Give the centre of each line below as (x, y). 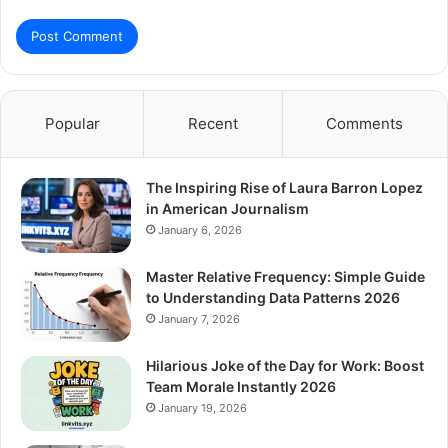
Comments (365, 123)
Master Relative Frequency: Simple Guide (285, 276)
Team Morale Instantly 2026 (241, 386)
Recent (212, 123)
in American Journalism (227, 208)
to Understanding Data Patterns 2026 (273, 297)
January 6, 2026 (200, 229)
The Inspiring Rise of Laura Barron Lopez (284, 187)
